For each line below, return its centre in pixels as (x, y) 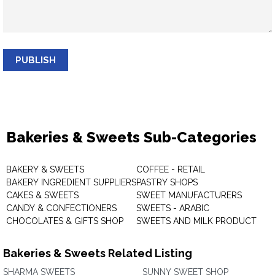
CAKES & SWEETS (42, 195)
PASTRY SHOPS (167, 182)
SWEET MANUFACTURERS (189, 195)
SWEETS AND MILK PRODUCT (196, 221)
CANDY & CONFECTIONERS (61, 208)
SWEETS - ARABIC (173, 208)
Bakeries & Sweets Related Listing (98, 253)
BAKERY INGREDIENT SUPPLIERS (71, 182)
